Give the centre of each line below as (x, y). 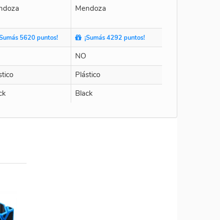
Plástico (88, 74)
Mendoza (91, 8)
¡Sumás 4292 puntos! (113, 38)
